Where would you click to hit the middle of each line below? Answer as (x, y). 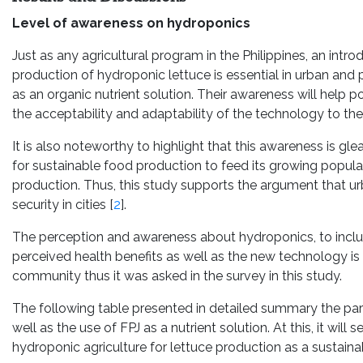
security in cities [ (63, 205)
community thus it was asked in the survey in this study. (177, 276)
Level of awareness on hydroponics (131, 23)
